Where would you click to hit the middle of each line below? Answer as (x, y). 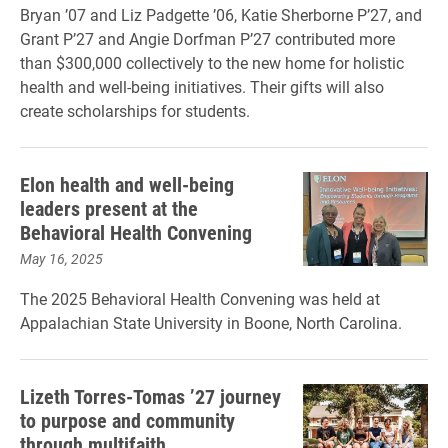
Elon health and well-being (127, 184)
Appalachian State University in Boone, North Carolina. (211, 322)
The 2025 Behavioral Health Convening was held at (200, 298)
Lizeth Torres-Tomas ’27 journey (150, 396)
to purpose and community (127, 420)
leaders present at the (109, 208)
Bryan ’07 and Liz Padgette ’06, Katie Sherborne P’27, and (221, 14)
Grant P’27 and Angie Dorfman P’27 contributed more (207, 38)
